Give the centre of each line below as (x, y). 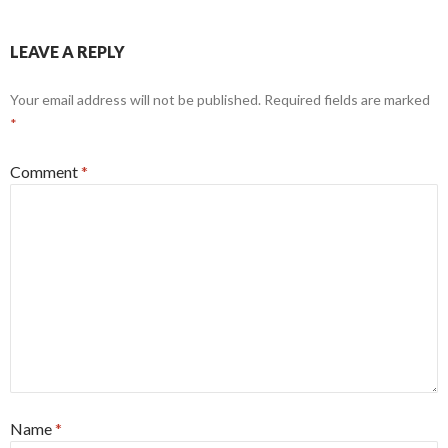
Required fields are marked (347, 100)
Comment (45, 172)
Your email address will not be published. (135, 100)
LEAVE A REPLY (67, 52)
